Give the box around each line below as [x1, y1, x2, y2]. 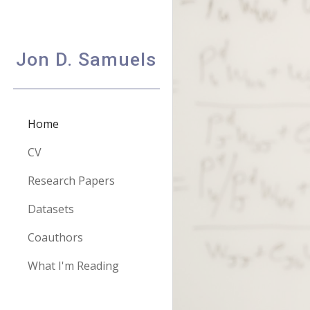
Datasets [28, 201, 74, 217]
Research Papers [28, 173, 115, 188]
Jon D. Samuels [16, 48, 156, 71]
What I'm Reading [28, 258, 119, 273]
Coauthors [28, 230, 83, 245]
